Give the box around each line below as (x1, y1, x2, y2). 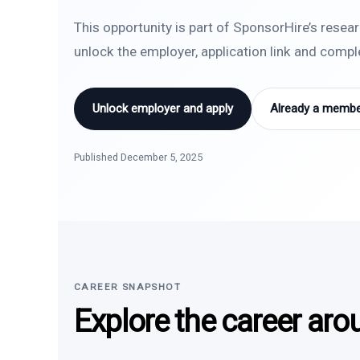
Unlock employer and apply (92, 101, 233, 116)
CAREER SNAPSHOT (74, 281, 182, 292)
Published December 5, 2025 (74, 151, 202, 163)
